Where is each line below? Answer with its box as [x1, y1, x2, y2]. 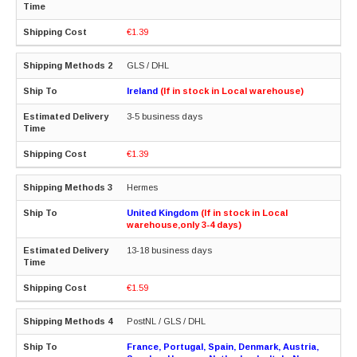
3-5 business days [127, 111, 202, 121]
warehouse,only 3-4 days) [127, 219, 241, 229]
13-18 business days [127, 245, 212, 255]
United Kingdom [127, 207, 198, 218]
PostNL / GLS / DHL [127, 316, 206, 326]
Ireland [127, 85, 160, 96]
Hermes [127, 182, 158, 192]
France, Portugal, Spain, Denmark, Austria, [127, 341, 319, 351]
